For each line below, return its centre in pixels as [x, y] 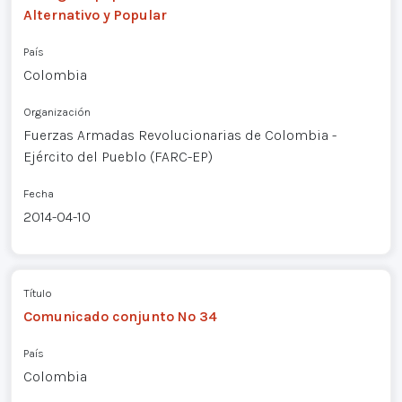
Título [37, 293]
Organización [57, 112]
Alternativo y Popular [95, 15]
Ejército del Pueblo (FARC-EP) [118, 157]
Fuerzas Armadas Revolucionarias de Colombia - [179, 135]
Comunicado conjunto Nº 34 [120, 316]
